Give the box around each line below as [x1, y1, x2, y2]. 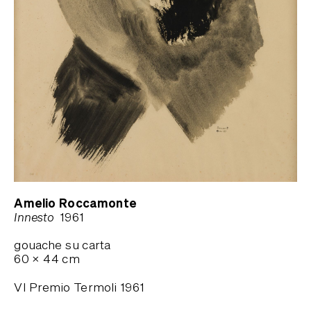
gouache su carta [14, 238, 111, 252]
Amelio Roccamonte [14, 195, 137, 210]
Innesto [14, 210, 55, 224]
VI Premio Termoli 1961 [14, 280, 144, 294]
